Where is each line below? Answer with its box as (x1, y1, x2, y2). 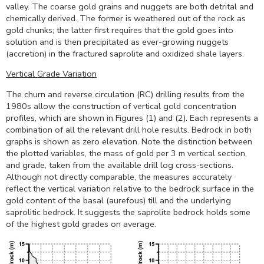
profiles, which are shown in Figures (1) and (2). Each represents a (6, 111, 258, 124)
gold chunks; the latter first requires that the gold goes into (6, 24, 233, 36)
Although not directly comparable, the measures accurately (6, 170, 232, 183)
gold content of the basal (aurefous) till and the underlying (6, 194, 231, 206)
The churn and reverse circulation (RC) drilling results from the (6, 88, 245, 100)
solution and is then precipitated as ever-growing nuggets (6, 36, 229, 48)
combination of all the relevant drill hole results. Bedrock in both (6, 123, 252, 136)
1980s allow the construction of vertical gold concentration (6, 100, 236, 112)
